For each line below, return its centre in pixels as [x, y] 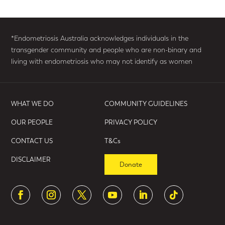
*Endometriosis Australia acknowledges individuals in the [100, 38]
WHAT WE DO [33, 103]
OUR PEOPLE [32, 122]
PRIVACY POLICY [131, 122]
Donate [131, 164]
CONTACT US [32, 141]
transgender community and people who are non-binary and [106, 50]
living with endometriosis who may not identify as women [102, 61]
